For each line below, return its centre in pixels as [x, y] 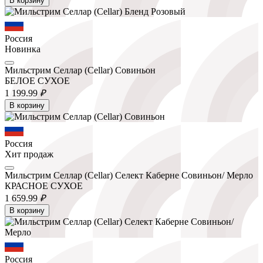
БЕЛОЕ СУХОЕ [37, 80]
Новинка [23, 49]
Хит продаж [29, 154]
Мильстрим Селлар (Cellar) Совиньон [80, 70]
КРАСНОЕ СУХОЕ [44, 186]
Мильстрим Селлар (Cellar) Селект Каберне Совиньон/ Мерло [129, 175]
